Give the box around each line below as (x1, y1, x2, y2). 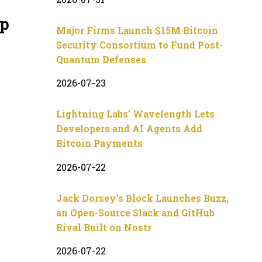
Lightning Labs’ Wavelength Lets (56, 108, 215, 120)
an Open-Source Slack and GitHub (56, 206, 215, 219)
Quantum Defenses (56, 53, 146, 65)
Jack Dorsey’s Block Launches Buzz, (56, 191, 229, 204)
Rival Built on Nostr (56, 220, 151, 233)
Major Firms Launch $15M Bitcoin (56, 23, 218, 36)
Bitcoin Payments (56, 137, 143, 150)
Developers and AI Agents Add (56, 122, 202, 135)
